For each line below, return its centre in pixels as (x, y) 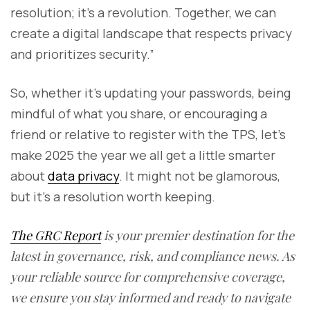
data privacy (83, 175)
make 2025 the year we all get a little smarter (143, 155)
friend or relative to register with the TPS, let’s (148, 134)
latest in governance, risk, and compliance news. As (153, 256)
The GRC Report (56, 235)
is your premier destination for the (198, 235)
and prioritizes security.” (82, 54)
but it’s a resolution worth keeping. (113, 196)
